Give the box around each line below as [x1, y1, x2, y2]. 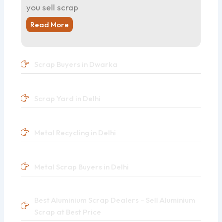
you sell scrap [26, 1, 79, 12]
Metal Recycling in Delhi [34, 127, 116, 137]
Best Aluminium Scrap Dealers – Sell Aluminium [34, 195, 195, 205]
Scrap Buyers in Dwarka [34, 59, 117, 69]
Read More [30, 19, 69, 29]
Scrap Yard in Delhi [34, 93, 101, 103]
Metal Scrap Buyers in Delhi [34, 162, 129, 171]
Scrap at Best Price [34, 207, 101, 217]
